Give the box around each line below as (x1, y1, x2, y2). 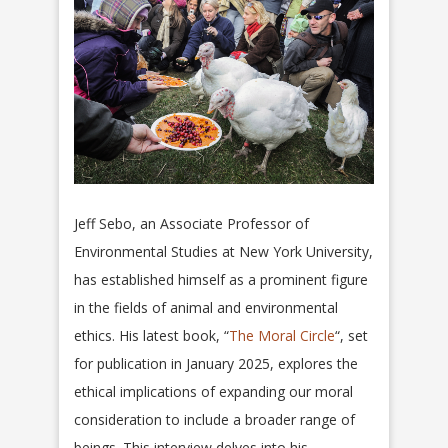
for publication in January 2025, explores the (74, 354, 358, 374)
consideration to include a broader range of (74, 410, 355, 430)
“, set (335, 326, 368, 346)
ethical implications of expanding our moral (74, 382, 353, 402)
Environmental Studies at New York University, (74, 242, 373, 262)
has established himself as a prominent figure (74, 270, 368, 290)
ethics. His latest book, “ (74, 326, 229, 346)
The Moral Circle (229, 326, 335, 346)
